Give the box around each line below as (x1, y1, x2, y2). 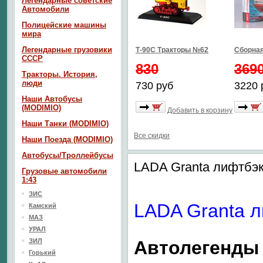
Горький (29, 249, 56, 256)
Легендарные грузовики (22, 45, 112, 54)
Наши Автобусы (22, 95, 82, 103)
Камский (29, 202, 56, 209)
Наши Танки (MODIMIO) (22, 119, 109, 128)
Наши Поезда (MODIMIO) (22, 135, 113, 144)
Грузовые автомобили (22, 167, 107, 176)
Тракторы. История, (22, 70, 97, 79)
